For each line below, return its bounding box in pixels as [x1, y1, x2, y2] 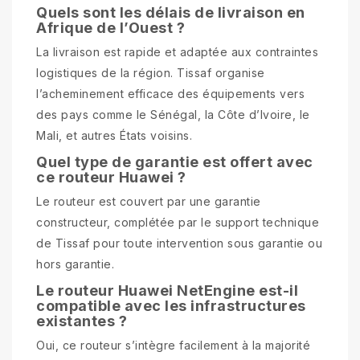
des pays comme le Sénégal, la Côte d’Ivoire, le [36, 107, 310, 121]
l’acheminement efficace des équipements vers [36, 86, 305, 100]
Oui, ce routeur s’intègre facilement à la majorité [36, 337, 310, 352]
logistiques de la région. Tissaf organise [36, 65, 265, 80]
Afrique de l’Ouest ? [36, 18, 185, 36]
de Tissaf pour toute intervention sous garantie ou [36, 235, 322, 250]
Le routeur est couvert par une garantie [36, 194, 261, 208]
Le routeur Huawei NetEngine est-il [36, 281, 298, 299]
